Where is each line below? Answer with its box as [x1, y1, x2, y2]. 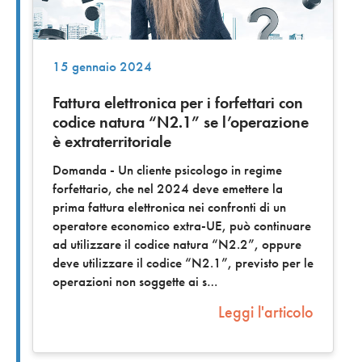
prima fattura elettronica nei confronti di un [53, 199, 286, 217]
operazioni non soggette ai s [53, 273, 207, 291]
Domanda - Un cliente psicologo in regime [53, 162, 282, 179]
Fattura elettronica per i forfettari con [53, 91, 303, 113]
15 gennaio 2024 [53, 57, 152, 75]
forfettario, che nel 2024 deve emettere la [53, 180, 283, 198]
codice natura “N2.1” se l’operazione [53, 111, 309, 133]
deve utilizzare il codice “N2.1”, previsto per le [53, 255, 314, 272]
